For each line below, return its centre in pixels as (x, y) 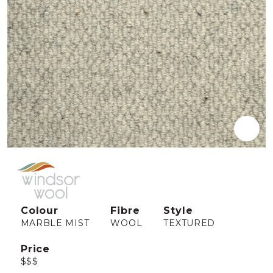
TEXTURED (190, 223)
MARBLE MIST (55, 223)
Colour (40, 211)
